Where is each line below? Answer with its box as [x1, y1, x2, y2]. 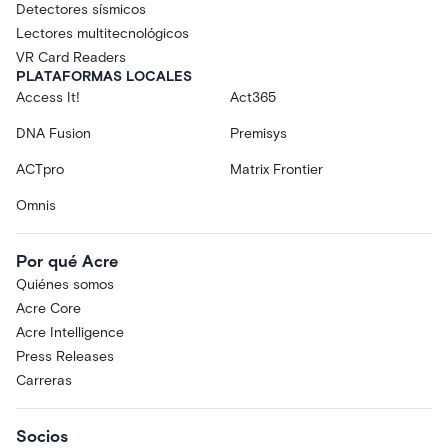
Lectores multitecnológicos [16, 25, 189, 43]
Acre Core [16, 300, 81, 318]
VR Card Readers [16, 49, 126, 67]
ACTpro [16, 161, 64, 179]
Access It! [16, 89, 80, 107]
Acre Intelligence [16, 324, 124, 342]
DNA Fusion [16, 125, 91, 143]
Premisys [230, 125, 287, 143]
